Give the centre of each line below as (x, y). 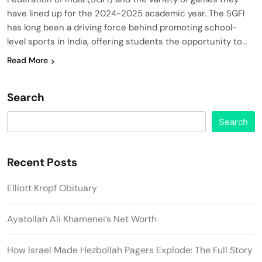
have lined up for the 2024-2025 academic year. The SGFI (126, 14)
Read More (27, 61)
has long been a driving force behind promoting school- (122, 28)
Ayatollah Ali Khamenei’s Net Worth (82, 219)
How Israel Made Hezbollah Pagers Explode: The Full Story (130, 250)
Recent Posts (42, 163)
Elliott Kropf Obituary (52, 188)
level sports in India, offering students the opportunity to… (127, 42)
